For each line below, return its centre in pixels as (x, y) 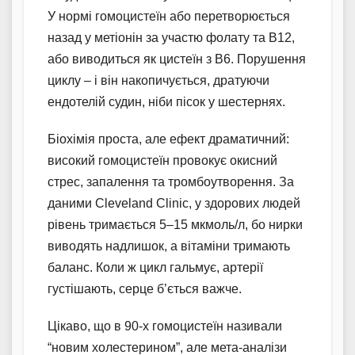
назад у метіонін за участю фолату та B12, (171, 38)
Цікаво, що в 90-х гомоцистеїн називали (165, 326)
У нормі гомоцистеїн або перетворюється (169, 17)
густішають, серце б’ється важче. (145, 289)
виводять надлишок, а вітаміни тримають (169, 246)
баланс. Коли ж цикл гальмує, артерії (155, 268)
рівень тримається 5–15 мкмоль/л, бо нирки (175, 225)
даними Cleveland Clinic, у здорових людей (174, 204)
